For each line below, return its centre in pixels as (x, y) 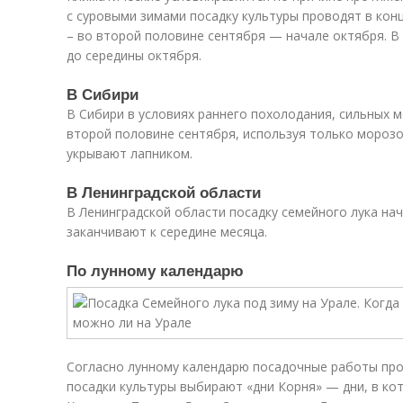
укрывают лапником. (130, 153)
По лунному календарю (155, 270)
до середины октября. (134, 55)
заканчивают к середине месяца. (167, 232)
